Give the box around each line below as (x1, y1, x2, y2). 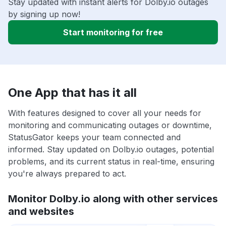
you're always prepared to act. (8, 168, 126, 179)
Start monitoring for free (63, 27, 163, 38)
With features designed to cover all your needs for (8, 108, 201, 119)
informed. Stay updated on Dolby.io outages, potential (8, 144, 214, 155)
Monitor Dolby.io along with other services (8, 193, 218, 205)
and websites (8, 205, 74, 218)
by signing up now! (8, 9, 80, 20)
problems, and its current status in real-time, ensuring (8, 156, 214, 167)
